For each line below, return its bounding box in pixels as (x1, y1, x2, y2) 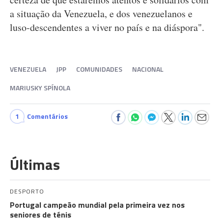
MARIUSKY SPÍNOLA (10, 82, 70, 93)
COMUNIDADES (76, 64, 122, 74)
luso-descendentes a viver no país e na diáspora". (10, 21, 204, 34)
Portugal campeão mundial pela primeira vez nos (10, 199, 185, 211)
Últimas (10, 153, 60, 176)
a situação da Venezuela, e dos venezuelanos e (10, 7, 192, 20)
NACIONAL (132, 64, 164, 74)
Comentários (27, 111, 68, 121)
